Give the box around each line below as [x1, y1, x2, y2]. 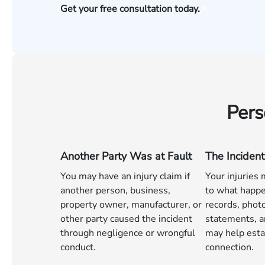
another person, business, [60, 184, 170, 197]
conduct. [60, 241, 96, 254]
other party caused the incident [60, 212, 192, 225]
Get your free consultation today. [60, 2, 200, 15]
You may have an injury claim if [60, 170, 190, 183]
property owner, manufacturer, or [60, 198, 202, 211]
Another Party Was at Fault [60, 149, 192, 163]
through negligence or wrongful [60, 227, 195, 240]
